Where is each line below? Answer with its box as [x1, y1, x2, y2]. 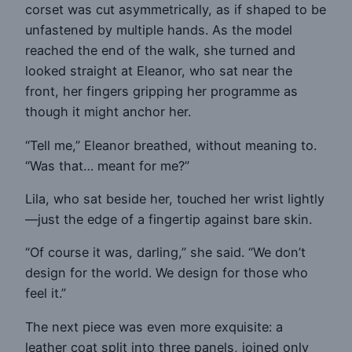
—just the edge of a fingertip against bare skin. [25, 211, 312, 228]
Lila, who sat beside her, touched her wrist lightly [25, 191, 324, 207]
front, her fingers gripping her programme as [25, 83, 298, 100]
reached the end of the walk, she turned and [25, 42, 295, 59]
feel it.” [25, 285, 66, 302]
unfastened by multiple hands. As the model [25, 22, 292, 38]
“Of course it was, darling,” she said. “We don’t [25, 244, 306, 261]
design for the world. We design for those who [25, 265, 308, 281]
